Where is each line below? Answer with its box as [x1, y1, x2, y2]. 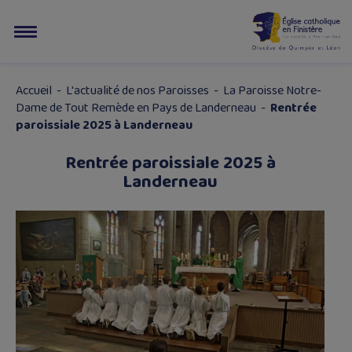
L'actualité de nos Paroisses [66, 81, 209, 101]
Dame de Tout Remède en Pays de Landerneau [16, 98, 256, 118]
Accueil [16, 81, 52, 101]
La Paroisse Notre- [223, 81, 321, 101]
